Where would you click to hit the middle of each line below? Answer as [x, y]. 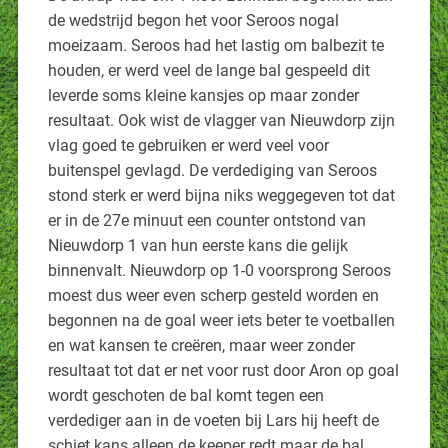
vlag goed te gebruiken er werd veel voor [188, 145]
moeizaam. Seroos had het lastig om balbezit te [215, 45]
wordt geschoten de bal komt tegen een [185, 395]
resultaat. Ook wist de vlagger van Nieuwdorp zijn [221, 120]
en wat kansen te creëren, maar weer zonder [201, 345]
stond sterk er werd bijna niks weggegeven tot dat [221, 195]
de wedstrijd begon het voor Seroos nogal [193, 20]
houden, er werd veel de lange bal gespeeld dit [208, 70]
